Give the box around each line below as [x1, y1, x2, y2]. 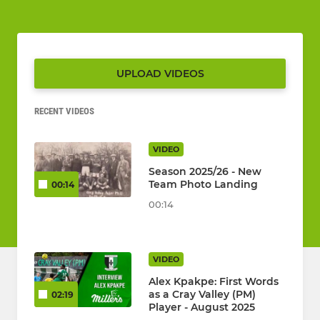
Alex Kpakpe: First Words [149, 275, 279, 289]
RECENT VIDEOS [34, 106, 94, 117]
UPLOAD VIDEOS [116, 67, 204, 81]
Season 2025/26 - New [149, 165, 261, 179]
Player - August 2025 [149, 301, 255, 314]
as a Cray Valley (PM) [149, 288, 256, 301]
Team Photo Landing [149, 178, 258, 191]
